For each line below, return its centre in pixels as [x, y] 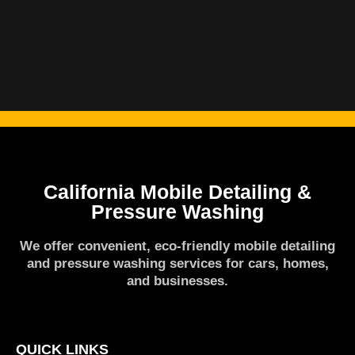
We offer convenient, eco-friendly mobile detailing [177, 246]
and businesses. [177, 281]
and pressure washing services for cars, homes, [177, 263]
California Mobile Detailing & [177, 192]
